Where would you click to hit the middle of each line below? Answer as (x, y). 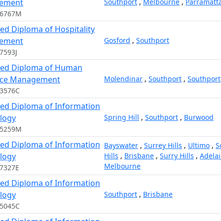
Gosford (117, 40)
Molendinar (123, 79)
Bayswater (121, 145)
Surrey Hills (163, 145)
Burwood (199, 117)
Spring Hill (122, 117)
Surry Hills (177, 156)
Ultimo (199, 145)
